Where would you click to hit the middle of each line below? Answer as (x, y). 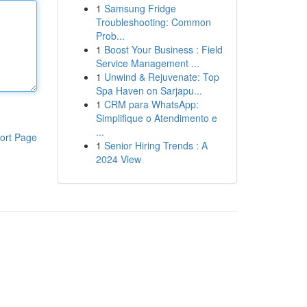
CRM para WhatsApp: (151, 104)
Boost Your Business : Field (163, 49)
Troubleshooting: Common (153, 22)
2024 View (118, 159)
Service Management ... (147, 63)
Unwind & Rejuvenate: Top (161, 77)
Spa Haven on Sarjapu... (149, 90)
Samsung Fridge (140, 8)
